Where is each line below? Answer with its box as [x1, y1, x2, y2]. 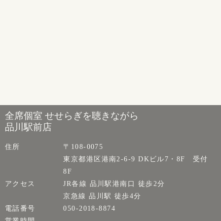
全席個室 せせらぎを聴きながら [5, 110, 139, 121]
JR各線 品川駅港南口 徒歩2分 [63, 180, 165, 188]
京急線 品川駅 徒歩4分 [63, 192, 142, 200]
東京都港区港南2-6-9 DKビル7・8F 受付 [63, 155, 208, 163]
